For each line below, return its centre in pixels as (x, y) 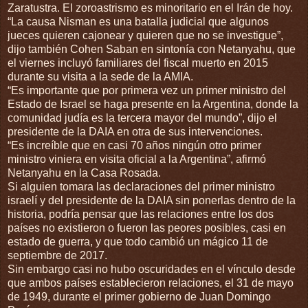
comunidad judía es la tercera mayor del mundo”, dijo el (142, 118)
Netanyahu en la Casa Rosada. (84, 173)
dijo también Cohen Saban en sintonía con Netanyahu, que (152, 49)
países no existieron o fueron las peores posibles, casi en (147, 228)
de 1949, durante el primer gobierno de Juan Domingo (139, 296)
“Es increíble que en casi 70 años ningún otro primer (134, 145)
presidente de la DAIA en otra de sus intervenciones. (135, 131)
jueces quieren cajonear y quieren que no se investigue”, (145, 35)
